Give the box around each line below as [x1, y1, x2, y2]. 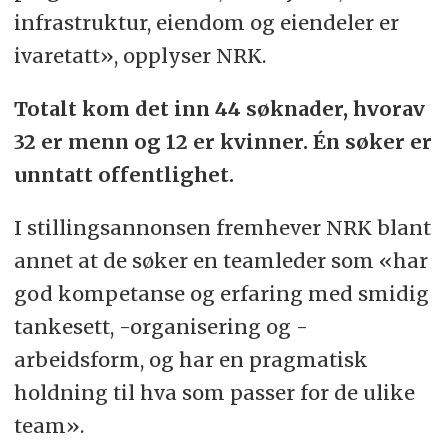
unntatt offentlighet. [13, 162, 234, 188]
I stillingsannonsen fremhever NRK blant [13, 215, 431, 240]
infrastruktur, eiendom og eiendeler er [13, 10, 399, 36]
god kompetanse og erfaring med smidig [13, 281, 429, 306]
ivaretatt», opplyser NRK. [13, 43, 266, 69]
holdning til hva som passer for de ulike [13, 380, 415, 405]
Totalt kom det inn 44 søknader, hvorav [13, 96, 425, 122]
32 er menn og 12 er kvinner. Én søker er [13, 129, 432, 155]
